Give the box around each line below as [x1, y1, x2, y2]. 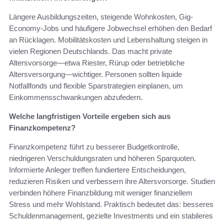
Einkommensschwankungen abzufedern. [9, 92, 142, 101]
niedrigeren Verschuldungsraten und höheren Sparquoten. [9, 153, 196, 162]
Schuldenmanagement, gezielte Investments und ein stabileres [9, 211, 213, 220]
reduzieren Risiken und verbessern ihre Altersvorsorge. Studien [9, 176, 215, 185]
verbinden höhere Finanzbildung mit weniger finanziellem [9, 188, 192, 197]
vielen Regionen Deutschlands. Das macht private [9, 46, 172, 55]
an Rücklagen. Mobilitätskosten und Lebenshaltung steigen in [9, 35, 207, 44]
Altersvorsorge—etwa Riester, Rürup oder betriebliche [9, 58, 184, 67]
